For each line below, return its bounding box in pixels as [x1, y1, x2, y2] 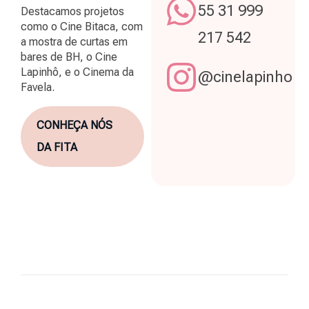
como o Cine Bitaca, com [21, 20, 143, 33]
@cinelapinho [197, 68, 292, 86]
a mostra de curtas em [21, 35, 128, 48]
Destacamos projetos [21, 5, 124, 18]
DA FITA [37, 141, 77, 154]
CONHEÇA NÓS [37, 119, 112, 132]
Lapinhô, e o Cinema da [21, 66, 134, 79]
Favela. [21, 81, 54, 94]
